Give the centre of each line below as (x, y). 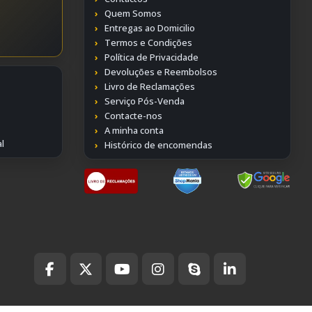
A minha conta (134, 131)
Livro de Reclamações (149, 87)
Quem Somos (133, 14)
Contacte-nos (133, 116)
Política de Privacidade (151, 57)
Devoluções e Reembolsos (161, 72)
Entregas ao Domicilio (149, 28)
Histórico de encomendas (158, 145)
